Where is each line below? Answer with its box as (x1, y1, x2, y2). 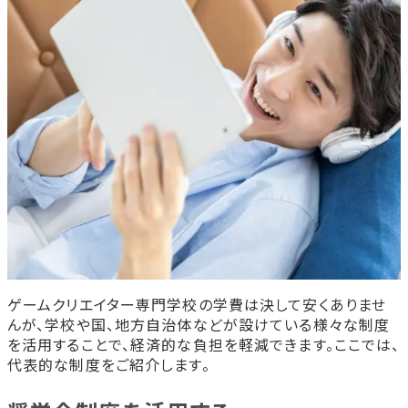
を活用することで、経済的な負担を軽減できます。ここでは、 (7, 332, 401, 355)
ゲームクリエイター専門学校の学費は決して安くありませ (7, 292, 387, 315)
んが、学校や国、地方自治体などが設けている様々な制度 (7, 312, 391, 335)
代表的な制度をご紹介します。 (7, 352, 210, 375)
